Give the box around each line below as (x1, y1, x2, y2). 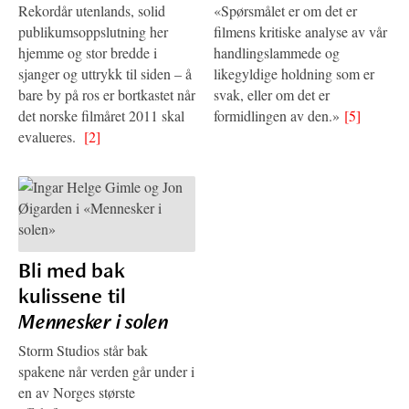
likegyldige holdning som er (214, 63, 374, 83)
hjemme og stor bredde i (18, 42, 157, 62)
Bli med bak (18, 256, 125, 285)
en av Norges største (18, 383, 135, 403)
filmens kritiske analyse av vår (214, 21, 387, 41)
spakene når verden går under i (18, 362, 194, 382)
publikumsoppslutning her (18, 21, 168, 41)
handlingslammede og (214, 42, 340, 62)
